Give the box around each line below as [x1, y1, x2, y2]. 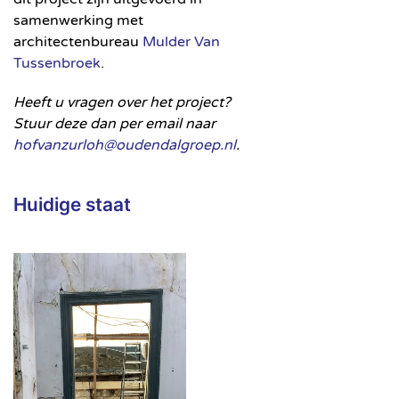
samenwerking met [13, 12, 143, 29]
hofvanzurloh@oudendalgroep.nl [13, 136, 236, 154]
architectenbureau [13, 33, 142, 51]
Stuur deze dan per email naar [13, 115, 216, 133]
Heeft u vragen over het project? [13, 94, 231, 111]
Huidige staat [13, 193, 131, 216]
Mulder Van [142, 33, 220, 51]
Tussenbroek [13, 54, 101, 72]
